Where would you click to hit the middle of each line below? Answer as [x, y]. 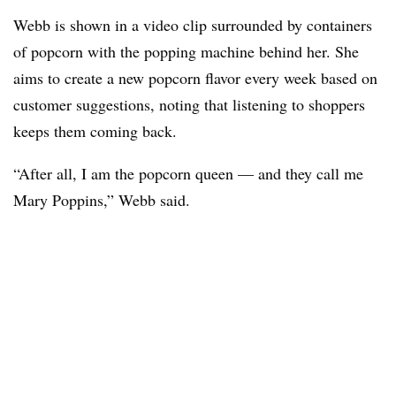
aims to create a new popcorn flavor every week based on [195, 78]
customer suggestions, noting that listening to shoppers [189, 104]
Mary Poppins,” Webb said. [102, 200]
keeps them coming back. [98, 131]
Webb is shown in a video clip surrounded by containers [193, 25]
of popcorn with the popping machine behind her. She [186, 51]
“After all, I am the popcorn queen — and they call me [188, 173]
